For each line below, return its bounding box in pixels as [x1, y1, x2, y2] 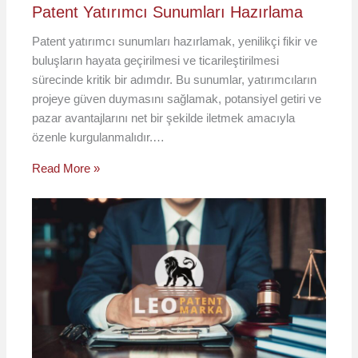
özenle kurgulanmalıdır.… [32, 130, 165, 145]
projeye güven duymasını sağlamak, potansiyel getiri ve [32, 92, 322, 106]
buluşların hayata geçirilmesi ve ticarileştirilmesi [32, 54, 280, 68]
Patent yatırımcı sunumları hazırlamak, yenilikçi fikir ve [32, 34, 318, 49]
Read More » [32, 161, 101, 176]
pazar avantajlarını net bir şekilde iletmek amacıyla [32, 111, 296, 125]
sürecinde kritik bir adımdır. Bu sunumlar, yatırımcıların [32, 73, 317, 87]
